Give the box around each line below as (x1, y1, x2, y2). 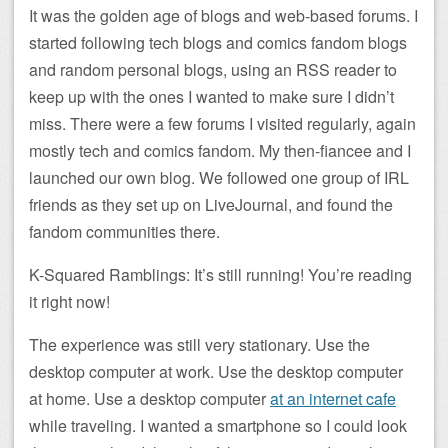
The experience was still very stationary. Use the (29, 332, 370, 356)
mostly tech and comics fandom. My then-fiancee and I (29, 138, 411, 162)
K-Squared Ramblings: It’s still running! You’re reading (29, 262, 412, 286)
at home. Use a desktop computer (29, 386, 270, 410)
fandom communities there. (29, 219, 220, 243)
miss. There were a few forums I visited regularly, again (29, 111, 416, 135)
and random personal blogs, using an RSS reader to (29, 57, 397, 81)
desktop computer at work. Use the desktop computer (29, 359, 403, 383)
